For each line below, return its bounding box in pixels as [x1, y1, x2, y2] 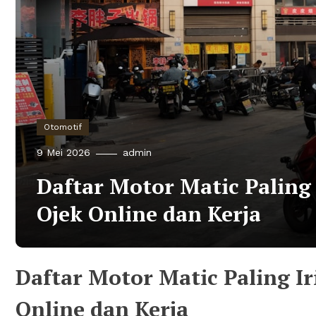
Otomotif [44, 121, 82, 132]
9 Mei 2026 [37, 146, 90, 158]
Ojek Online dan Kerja [37, 199, 261, 228]
